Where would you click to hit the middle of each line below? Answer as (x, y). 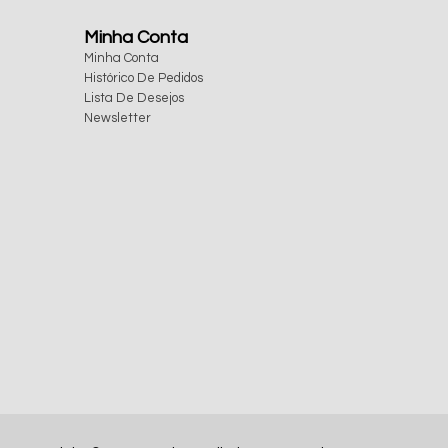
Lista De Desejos (133, 98)
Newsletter (117, 118)
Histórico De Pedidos (143, 78)
